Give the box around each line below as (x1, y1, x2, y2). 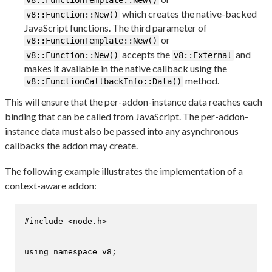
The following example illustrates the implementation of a (5, 165, 243, 177)
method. (183, 75, 219, 87)
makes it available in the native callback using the (24, 63, 227, 75)
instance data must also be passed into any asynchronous (5, 125, 239, 137)
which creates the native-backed (120, 8, 257, 20)
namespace (53, 247, 97, 257)
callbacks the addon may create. (5, 140, 138, 152)
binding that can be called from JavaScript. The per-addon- (5, 110, 248, 123)
